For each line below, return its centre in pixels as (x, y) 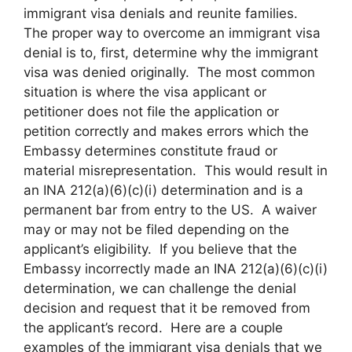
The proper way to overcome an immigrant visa (172, 33)
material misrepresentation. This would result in (176, 170)
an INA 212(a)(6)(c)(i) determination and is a (163, 190)
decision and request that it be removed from (167, 308)
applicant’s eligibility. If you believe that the (160, 249)
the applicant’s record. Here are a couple (153, 328)
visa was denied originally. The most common (169, 72)
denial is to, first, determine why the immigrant (171, 53)
